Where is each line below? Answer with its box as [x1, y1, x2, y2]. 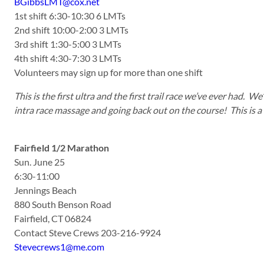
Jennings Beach [14, 184, 77, 196]
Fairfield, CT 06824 [14, 212, 91, 224]
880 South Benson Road [14, 198, 111, 210]
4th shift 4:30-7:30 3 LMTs [14, 52, 121, 64]
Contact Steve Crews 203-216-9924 [14, 226, 161, 238]
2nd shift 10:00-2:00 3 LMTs [14, 24, 128, 35]
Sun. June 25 [14, 156, 65, 167]
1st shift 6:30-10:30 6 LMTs [14, 9, 126, 21]
